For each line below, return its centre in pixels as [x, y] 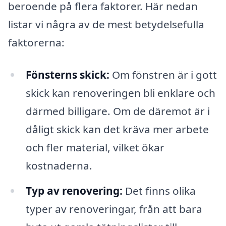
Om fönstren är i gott [163, 75]
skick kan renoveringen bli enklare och [120, 93]
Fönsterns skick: [67, 75]
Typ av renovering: [74, 190]
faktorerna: [36, 43]
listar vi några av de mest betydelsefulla [106, 24]
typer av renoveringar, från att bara [114, 209]
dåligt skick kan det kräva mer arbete [117, 129]
